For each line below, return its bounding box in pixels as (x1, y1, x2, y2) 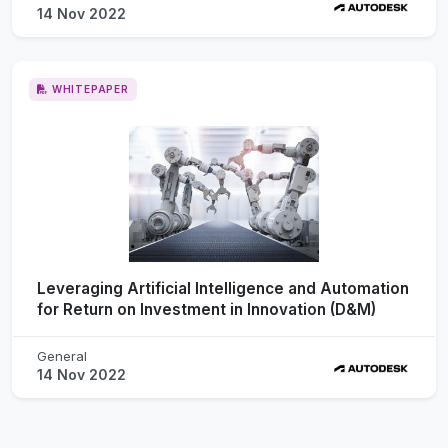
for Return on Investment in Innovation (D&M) (37, 299, 376, 319)
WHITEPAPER (51, 82, 129, 95)
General (37, 347, 87, 364)
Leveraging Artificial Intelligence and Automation (37, 278, 409, 298)
